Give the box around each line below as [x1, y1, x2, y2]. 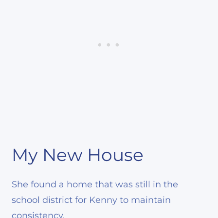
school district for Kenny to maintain [12, 194, 171, 205]
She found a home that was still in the [12, 179, 178, 190]
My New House [12, 144, 144, 165]
